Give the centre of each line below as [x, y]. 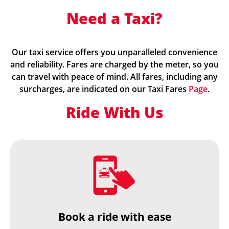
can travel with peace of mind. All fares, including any [114, 77]
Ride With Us [114, 112]
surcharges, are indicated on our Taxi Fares [104, 89]
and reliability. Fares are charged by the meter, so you [114, 64]
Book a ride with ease [114, 217]
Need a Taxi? [114, 18]
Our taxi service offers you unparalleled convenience [114, 52]
